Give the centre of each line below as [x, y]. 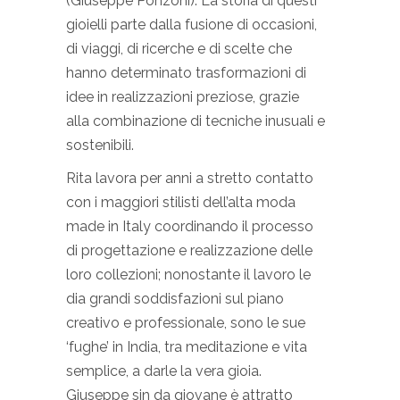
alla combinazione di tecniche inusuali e [196, 121]
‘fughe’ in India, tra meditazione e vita [187, 346]
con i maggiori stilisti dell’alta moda [181, 202]
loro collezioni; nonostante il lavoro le [188, 274]
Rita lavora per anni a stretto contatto [190, 178]
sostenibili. [100, 145]
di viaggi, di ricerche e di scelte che [179, 48]
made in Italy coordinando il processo [190, 226]
